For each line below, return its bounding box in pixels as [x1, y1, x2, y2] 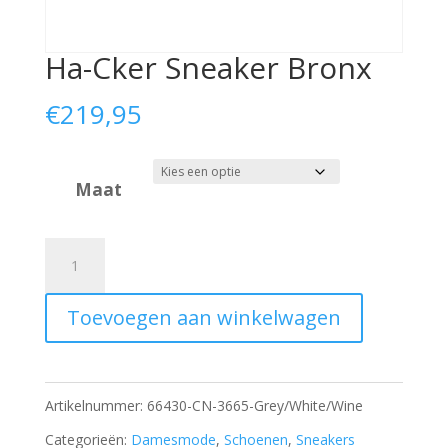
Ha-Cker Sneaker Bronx [44, 47, 372, 89]
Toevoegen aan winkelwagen [66, 304, 341, 332]
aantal [43, 378, 95, 402]
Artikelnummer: [44, 396, 147, 416]
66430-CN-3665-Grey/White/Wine [146, 396, 363, 416]
